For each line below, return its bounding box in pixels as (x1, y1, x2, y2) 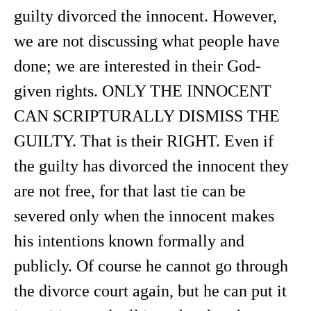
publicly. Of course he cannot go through (14, 257, 288, 275)
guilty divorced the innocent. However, (14, 7, 277, 25)
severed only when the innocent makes (14, 207, 274, 225)
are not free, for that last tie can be (14, 182, 246, 200)
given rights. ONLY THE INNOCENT (14, 82, 271, 100)
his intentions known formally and (14, 232, 244, 250)
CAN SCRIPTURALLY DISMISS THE (14, 107, 280, 125)
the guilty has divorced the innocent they (14, 157, 289, 175)
